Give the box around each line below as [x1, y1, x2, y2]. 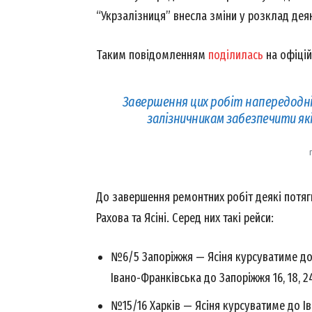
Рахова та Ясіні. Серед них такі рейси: [96, 210, 274, 226]
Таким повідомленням [96, 47, 208, 63]
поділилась [208, 47, 263, 63]
